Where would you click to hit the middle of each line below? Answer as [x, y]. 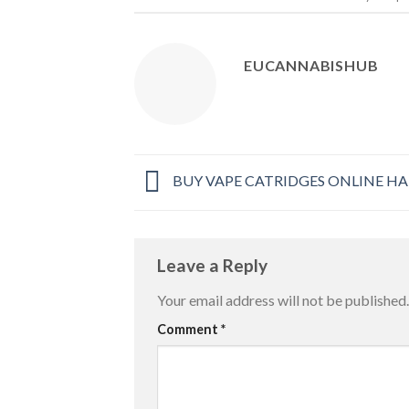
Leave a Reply [214, 266]
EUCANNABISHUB [311, 65]
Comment [189, 329]
